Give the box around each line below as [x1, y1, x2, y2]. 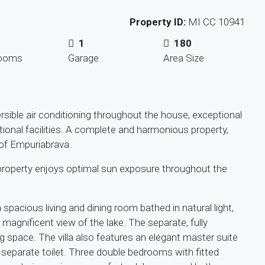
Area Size [163, 51, 205, 64]
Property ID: [129, 16, 186, 28]
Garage [67, 51, 99, 64]
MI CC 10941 [185, 16, 245, 28]
